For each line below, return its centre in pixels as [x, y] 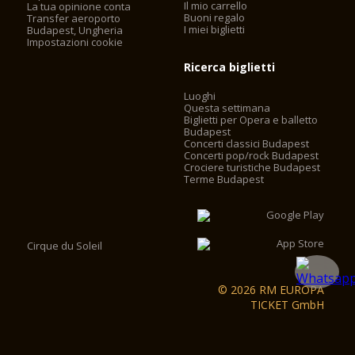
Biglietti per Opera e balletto [251, 120]
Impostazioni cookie [75, 42]
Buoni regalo [215, 18]
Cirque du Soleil [65, 246]
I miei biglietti [215, 30]
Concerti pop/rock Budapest [252, 156]
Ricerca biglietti [230, 67]
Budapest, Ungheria [75, 31]
